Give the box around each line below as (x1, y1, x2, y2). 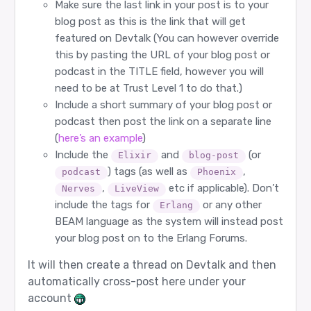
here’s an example (58, 132, 142, 145)
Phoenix (196, 167, 236, 178)
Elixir (117, 150, 151, 161)
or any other (199, 199, 262, 212)
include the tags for (54, 199, 153, 212)
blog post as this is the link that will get (54, 15, 246, 28)
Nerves (61, 183, 95, 194)
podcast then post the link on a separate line (54, 115, 271, 128)
